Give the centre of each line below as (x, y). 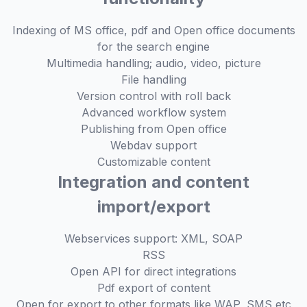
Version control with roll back (153, 96)
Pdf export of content (153, 288)
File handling (153, 79)
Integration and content (153, 182)
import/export (153, 207)
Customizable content (153, 162)
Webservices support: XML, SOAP (153, 238)
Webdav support (153, 145)
